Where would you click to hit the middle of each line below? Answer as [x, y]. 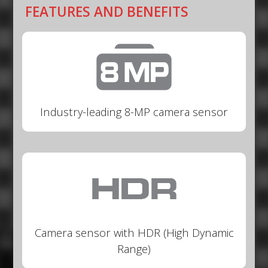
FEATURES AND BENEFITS [107, 12]
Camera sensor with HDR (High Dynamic [134, 233]
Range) [134, 249]
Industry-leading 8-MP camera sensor [134, 112]
